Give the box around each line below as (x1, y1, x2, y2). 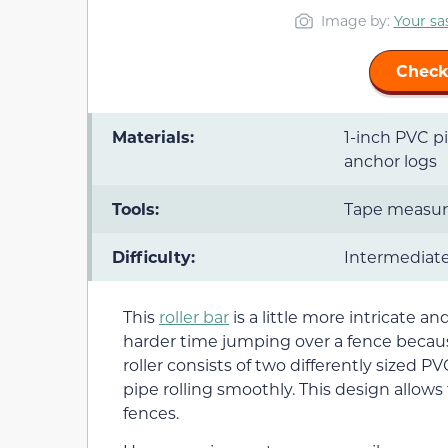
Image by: (320, 10, 394, 30)
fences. (123, 401, 179, 423)
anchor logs (344, 149, 437, 171)
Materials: (112, 125, 194, 147)
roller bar (159, 305, 229, 327)
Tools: (112, 197, 159, 219)
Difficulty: (112, 245, 195, 267)
